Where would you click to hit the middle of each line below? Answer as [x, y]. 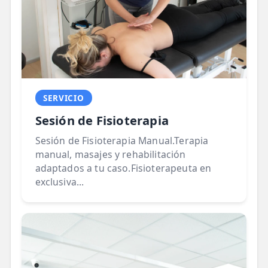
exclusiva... [60, 182]
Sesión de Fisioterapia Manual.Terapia [122, 140]
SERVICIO [64, 98]
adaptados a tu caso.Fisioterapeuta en [123, 168]
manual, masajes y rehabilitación [110, 154]
